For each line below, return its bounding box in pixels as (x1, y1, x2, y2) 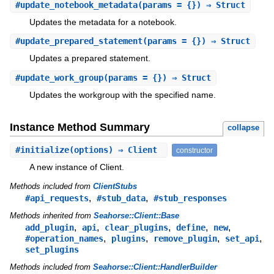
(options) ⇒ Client (68, 145, 162, 155)
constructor (176, 146, 213, 155)
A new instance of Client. (29, 162, 124, 172)
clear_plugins (104, 223, 168, 233)
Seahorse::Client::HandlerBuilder (92, 262, 217, 272)
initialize (20, 145, 69, 155)
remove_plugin (153, 234, 217, 244)
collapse (228, 123, 260, 133)
